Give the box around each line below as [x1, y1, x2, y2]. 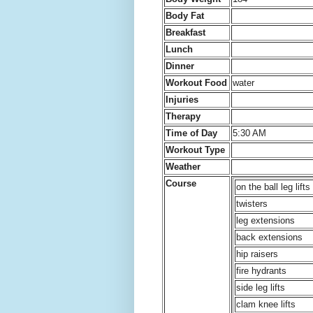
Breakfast [166, 27, 205, 38]
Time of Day [166, 127, 217, 138]
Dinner [166, 60, 194, 71]
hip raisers [236, 248, 278, 259]
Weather [166, 161, 201, 172]
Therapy [166, 110, 201, 122]
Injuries [166, 94, 198, 105]
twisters [236, 198, 268, 209]
